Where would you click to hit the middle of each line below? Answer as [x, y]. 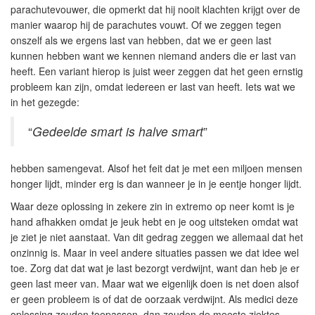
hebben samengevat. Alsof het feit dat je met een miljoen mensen [156, 168]
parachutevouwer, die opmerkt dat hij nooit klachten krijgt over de [155, 9]
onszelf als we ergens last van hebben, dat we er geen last [141, 40]
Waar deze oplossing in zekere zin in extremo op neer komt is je [153, 206]
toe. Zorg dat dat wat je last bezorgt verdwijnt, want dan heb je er [155, 268]
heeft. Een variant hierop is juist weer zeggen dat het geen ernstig [157, 71]
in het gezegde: [45, 102]
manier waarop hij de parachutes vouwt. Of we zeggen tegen [146, 25]
